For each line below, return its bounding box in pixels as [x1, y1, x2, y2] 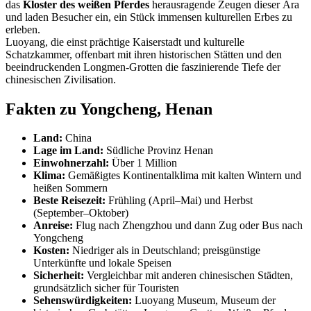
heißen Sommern [33, 182, 108, 194]
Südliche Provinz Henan [103, 144, 213, 157]
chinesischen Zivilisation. [6, 73, 116, 85]
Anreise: [33, 219, 73, 232]
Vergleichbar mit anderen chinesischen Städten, [84, 269, 293, 282]
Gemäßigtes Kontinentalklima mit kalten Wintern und [65, 169, 301, 182]
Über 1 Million [109, 157, 177, 169]
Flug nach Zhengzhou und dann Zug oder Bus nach [73, 219, 303, 232]
